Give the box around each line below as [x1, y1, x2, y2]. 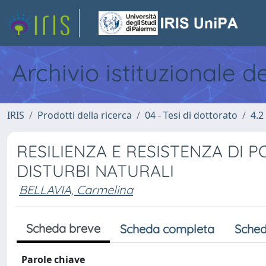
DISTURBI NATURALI [17, 160, 174, 181]
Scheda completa [120, 221, 214, 236]
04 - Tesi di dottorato [145, 109, 237, 122]
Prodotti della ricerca [37, 109, 132, 122]
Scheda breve [26, 221, 100, 236]
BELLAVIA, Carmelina [19, 182, 133, 197]
